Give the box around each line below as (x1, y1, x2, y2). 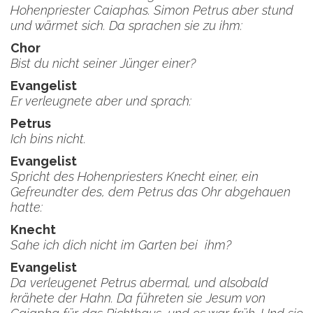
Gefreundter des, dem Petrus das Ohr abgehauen (10, 184, 291, 199)
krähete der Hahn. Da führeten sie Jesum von (10, 291, 265, 305)
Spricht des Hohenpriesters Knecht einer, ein (10, 169, 259, 184)
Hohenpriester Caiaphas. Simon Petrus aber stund (10, 3, 293, 17)
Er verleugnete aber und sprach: (10, 94, 198, 108)
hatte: (10, 200, 43, 214)
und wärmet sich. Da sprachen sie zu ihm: (10, 18, 242, 33)
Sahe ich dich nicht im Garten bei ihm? (10, 238, 231, 252)
